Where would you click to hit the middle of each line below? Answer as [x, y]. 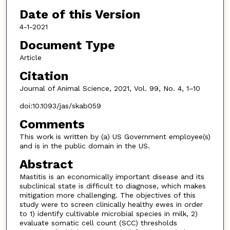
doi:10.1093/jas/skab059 [60, 106]
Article [30, 57]
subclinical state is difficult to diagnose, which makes [112, 186]
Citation [44, 76]
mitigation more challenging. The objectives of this [107, 195]
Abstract [46, 164]
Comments [52, 124]
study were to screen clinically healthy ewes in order [111, 204]
